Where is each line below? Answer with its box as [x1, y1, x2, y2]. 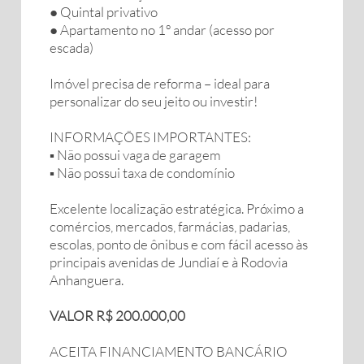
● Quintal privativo [50, 3, 158, 20]
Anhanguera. [50, 271, 123, 288]
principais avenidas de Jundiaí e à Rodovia [50, 253, 288, 271]
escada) [50, 39, 93, 56]
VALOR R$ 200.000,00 [50, 307, 185, 324]
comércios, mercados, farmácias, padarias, [50, 218, 290, 235]
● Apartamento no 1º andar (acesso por [50, 21, 275, 38]
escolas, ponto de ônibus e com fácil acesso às [50, 236, 308, 253]
